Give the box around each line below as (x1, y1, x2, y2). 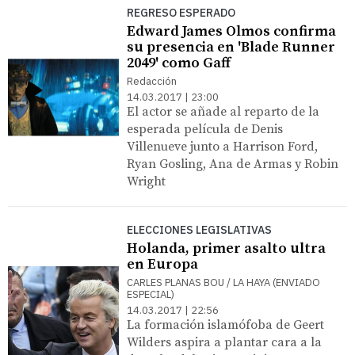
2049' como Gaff (127, 53, 231, 72)
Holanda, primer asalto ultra (127, 239, 326, 258)
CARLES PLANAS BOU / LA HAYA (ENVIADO (127, 275, 320, 289)
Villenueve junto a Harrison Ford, (127, 138, 318, 155)
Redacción (127, 74, 177, 88)
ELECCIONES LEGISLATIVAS (127, 222, 272, 237)
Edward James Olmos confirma (127, 21, 336, 40)
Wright (127, 173, 166, 189)
